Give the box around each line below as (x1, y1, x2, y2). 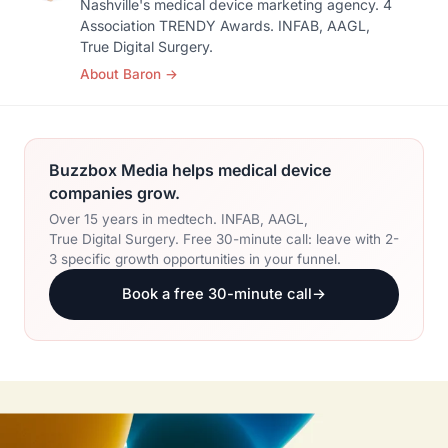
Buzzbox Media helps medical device (49, 160, 331, 181)
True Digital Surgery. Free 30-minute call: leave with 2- (49, 231, 399, 248)
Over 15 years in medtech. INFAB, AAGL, (49, 211, 308, 228)
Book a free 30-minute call (122, 284, 312, 303)
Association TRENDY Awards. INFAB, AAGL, (80, 17, 370, 34)
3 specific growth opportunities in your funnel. (49, 251, 341, 268)
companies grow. (49, 183, 180, 204)
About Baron (80, 66, 165, 83)
